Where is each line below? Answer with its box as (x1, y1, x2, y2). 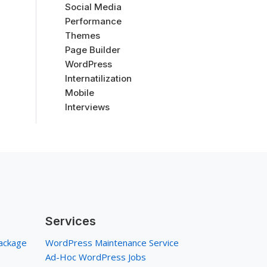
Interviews (65, 101, 110, 113)
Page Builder (65, 44, 120, 55)
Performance (65, 15, 122, 27)
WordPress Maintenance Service (45, 237, 179, 249)
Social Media (65, 1, 122, 13)
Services (45, 214, 96, 228)
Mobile (65, 87, 94, 98)
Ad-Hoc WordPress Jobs (45, 251, 146, 263)
